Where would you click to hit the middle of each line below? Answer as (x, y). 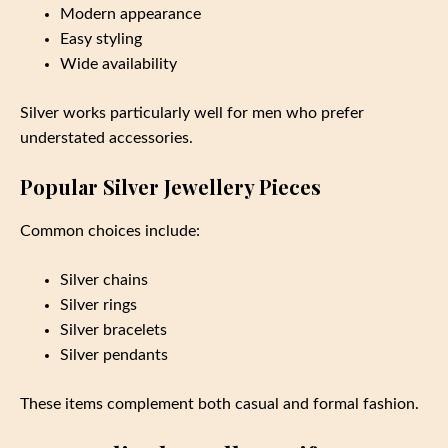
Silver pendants (114, 354)
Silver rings (98, 304)
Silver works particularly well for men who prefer (192, 112)
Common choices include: (110, 230)
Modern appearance (130, 13)
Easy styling (101, 38)
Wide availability (118, 63)
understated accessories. (106, 137)
